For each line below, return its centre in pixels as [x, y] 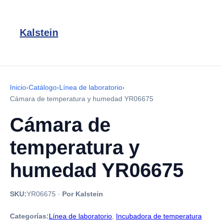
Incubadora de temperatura [159, 216]
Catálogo [43, 87]
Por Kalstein [83, 194]
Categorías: [29, 216]
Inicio [18, 87]
